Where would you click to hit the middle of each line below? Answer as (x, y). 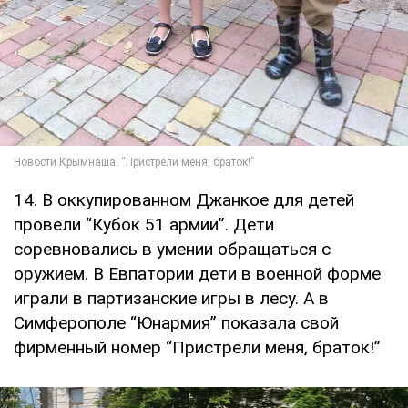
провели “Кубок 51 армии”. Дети (144, 225)
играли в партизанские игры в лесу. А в (171, 299)
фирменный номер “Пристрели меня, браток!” (197, 348)
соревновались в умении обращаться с (172, 250)
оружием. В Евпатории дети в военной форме (197, 274)
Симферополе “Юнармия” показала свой (176, 323)
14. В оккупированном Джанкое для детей (184, 200)
